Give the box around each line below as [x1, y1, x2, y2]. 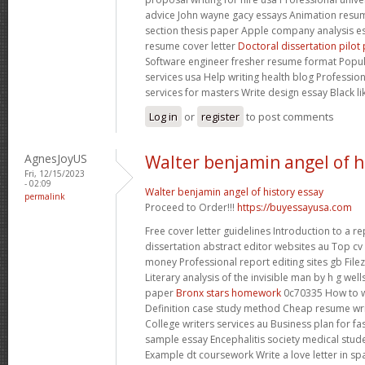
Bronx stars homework [176, 285, 281, 300]
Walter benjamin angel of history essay [145, 184, 323, 199]
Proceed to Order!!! [145, 200, 237, 214]
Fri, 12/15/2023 [24, 167, 85, 179]
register [201, 108, 240, 124]
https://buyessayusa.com [237, 200, 352, 214]
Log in [149, 108, 178, 124]
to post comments [244, 108, 334, 124]
